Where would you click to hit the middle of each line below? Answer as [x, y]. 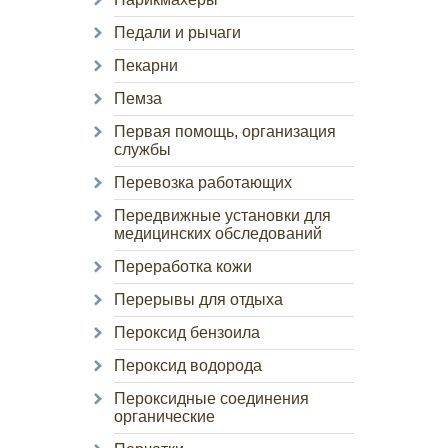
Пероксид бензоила [187, 332]
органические [164, 416]
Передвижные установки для [222, 215]
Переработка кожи [183, 266]
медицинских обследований [218, 233]
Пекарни [146, 65]
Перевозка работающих [203, 182]
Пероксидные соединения [211, 398]
